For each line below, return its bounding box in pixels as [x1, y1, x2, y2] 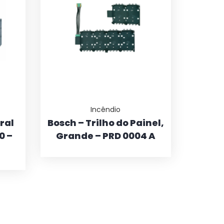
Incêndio [90, 104, 121, 114]
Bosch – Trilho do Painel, [47, 116, 164, 129]
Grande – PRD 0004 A [55, 129, 155, 142]
